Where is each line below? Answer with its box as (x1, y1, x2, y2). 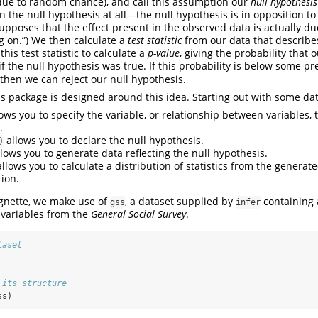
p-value (148, 46, 180, 60)
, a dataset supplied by (125, 194, 236, 209)
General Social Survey (91, 207, 186, 221)
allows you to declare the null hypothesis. (4, 133, 204, 148)
